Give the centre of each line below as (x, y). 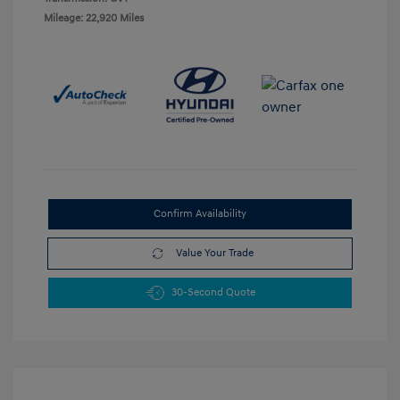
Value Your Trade (215, 253)
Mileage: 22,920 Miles (94, 19)
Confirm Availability (200, 213)
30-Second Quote (213, 292)
